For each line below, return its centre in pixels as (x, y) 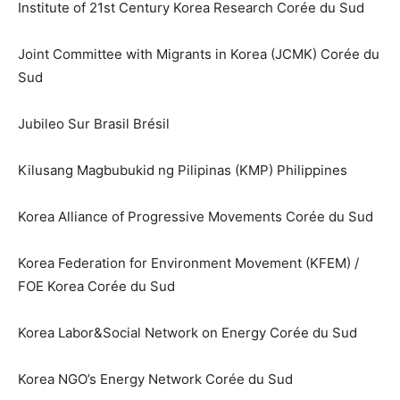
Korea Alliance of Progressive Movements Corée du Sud (196, 217)
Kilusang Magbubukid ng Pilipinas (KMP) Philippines (183, 171)
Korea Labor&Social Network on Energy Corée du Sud (187, 333)
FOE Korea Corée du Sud (96, 287)
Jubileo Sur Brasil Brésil (94, 124)
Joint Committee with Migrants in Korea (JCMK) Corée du (199, 54)
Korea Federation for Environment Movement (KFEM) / (188, 263)
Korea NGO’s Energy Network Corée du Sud (155, 379)
